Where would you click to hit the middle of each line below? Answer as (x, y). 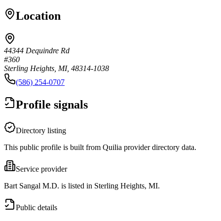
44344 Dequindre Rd (37, 50)
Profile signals (52, 104)
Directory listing (41, 130)
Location (38, 16)
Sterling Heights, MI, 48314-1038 (56, 68)
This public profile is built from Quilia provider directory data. (100, 147)
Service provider (41, 169)
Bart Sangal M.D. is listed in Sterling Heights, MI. (82, 185)
